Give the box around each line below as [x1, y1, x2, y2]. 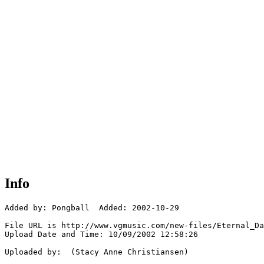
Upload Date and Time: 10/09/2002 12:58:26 [5, 230, 198, 239]
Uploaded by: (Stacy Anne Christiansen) [5, 247, 189, 257]
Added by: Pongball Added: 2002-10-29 [5, 203, 179, 213]
